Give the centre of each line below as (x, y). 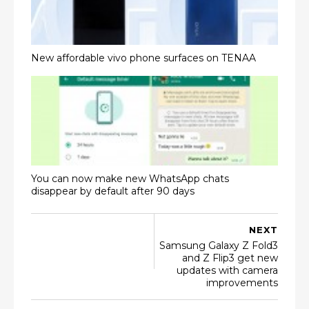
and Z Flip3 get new (230, 258)
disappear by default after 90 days (113, 191)
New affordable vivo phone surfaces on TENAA (143, 58)
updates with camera (227, 270)
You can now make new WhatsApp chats (130, 178)
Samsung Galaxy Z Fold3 (219, 246)
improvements (242, 283)
